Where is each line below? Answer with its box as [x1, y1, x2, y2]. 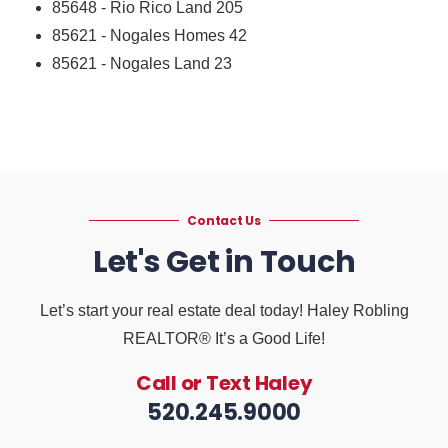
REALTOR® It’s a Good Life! [123, 329, 325, 347]
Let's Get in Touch [92, 240, 356, 283]
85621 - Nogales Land [52, 54, 211, 72]
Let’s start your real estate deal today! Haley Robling [39, 301, 409, 319]
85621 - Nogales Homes [52, 26, 226, 44]
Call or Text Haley [135, 368, 313, 397]
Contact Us [187, 211, 261, 229]
